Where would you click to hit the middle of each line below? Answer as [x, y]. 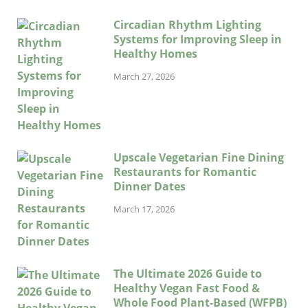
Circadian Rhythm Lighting [187, 24]
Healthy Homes [155, 53]
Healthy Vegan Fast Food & [187, 288]
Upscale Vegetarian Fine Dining [199, 157]
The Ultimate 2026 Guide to [188, 273]
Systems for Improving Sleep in [198, 39]
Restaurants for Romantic [185, 172]
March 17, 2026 [144, 209]
